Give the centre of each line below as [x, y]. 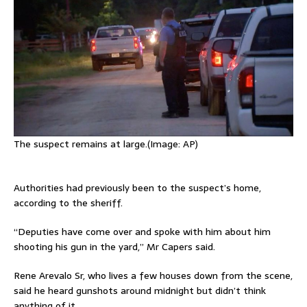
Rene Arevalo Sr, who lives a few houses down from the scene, [153, 276]
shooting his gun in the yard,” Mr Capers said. [114, 247]
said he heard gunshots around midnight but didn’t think [140, 291]
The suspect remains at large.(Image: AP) [106, 144]
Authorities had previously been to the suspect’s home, [137, 188]
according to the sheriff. [68, 203]
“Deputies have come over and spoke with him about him [142, 232]
